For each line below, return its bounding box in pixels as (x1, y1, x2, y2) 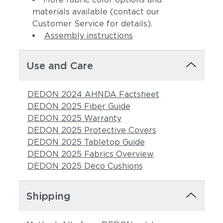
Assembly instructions (44, 31, 133, 40)
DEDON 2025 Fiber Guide (27, 102, 130, 111)
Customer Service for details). (32, 19, 152, 28)
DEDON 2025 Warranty (27, 113, 121, 123)
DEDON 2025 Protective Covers (27, 125, 156, 135)
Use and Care (26, 60, 93, 72)
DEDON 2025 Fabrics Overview (27, 149, 154, 159)
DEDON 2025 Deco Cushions (27, 161, 143, 171)
